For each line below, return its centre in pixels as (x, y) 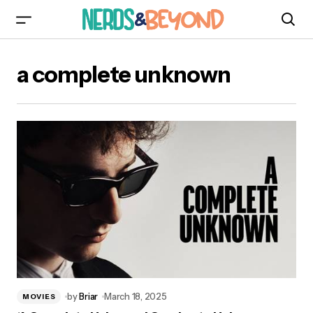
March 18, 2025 (136, 296)
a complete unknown (124, 74)
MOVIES (39, 296)
